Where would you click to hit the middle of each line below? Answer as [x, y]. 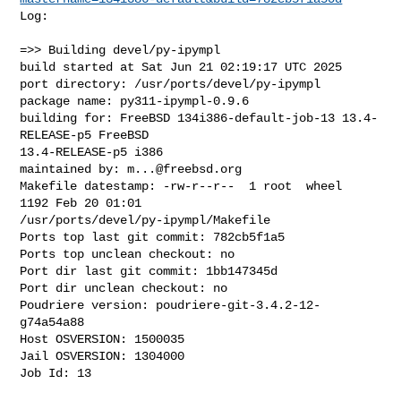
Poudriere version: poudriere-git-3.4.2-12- [171, 305]
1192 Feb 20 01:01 [85, 203]
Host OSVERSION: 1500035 [102, 339]
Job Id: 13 [56, 373]
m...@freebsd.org [185, 169]
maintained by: [74, 169]
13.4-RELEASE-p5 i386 [92, 152]
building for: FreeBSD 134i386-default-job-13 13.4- [199, 118]
